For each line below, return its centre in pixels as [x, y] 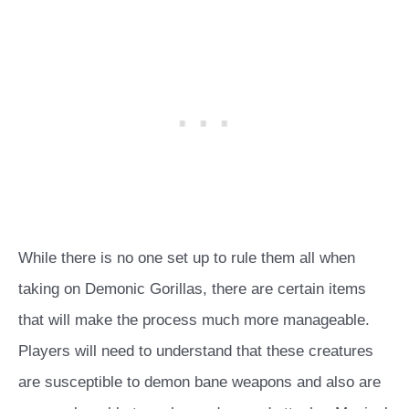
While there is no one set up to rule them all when [187, 258]
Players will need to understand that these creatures [196, 351]
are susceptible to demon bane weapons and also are [199, 383]
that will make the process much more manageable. [194, 320]
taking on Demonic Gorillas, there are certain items [192, 289]
